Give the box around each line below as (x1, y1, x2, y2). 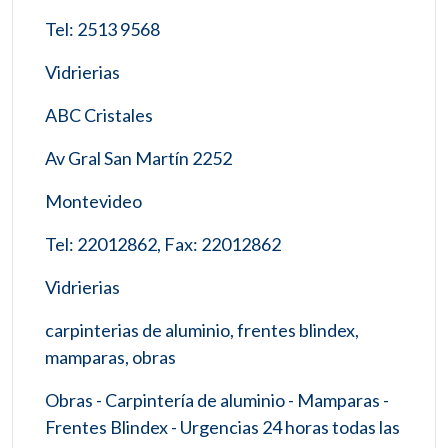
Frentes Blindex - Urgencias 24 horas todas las (45, 415, 400, 438)
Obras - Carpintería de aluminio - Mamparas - (45, 388, 389, 411)
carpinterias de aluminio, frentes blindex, (45, 318, 359, 341)
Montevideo (45, 189, 142, 212)
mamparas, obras (45, 345, 176, 368)
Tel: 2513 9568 (45, 17, 160, 40)
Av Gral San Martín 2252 (45, 146, 232, 169)
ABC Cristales (45, 103, 153, 126)
